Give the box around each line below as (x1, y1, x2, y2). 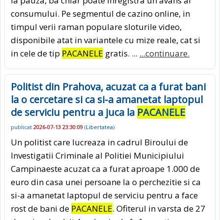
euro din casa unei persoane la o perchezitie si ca (11, 176, 201, 188)
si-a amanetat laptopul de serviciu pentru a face (11, 189, 198, 201)
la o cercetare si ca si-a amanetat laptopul (11, 92, 203, 106)
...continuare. (139, 47, 190, 59)
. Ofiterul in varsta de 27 (112, 202, 205, 214)
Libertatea (86, 123, 113, 131)
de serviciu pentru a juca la (11, 105, 137, 119)
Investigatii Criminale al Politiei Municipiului (11, 149, 184, 161)
